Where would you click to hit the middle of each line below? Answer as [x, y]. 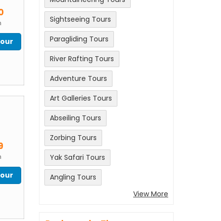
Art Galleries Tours [81, 98]
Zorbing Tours [73, 138]
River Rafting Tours [82, 59]
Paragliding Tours [79, 39]
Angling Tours [73, 177]
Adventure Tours [78, 79]
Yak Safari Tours [77, 158]
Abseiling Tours [75, 118]
